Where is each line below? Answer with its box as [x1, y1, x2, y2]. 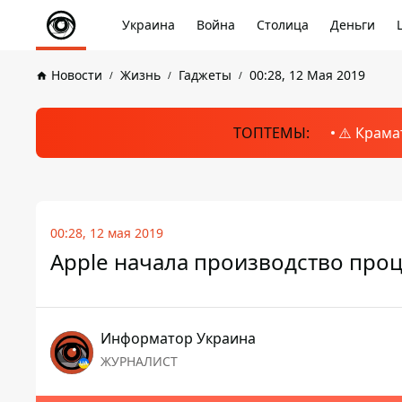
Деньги [330, 16, 375, 33]
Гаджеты [179, 66, 232, 83]
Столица [257, 16, 309, 33]
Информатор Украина [100, 328, 256, 348]
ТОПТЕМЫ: [232, 123, 310, 143]
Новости [51, 66, 102, 83]
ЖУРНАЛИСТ [100, 353, 178, 370]
